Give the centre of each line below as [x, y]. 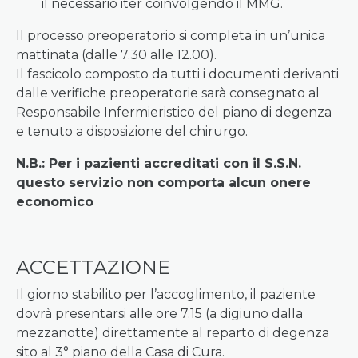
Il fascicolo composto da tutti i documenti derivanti [177, 74]
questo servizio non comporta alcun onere [163, 183]
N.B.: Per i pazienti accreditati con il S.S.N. [159, 163]
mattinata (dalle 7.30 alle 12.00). [118, 55]
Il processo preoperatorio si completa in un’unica [171, 36]
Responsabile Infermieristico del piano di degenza [174, 112]
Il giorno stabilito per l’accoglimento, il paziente [166, 294]
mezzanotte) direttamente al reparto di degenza [173, 333]
